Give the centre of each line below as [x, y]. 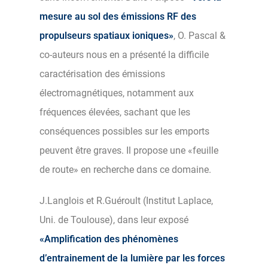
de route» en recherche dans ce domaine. [125, 169]
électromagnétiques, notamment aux [117, 93]
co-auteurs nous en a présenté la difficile [124, 54]
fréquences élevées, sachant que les [115, 112]
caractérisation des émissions [102, 74]
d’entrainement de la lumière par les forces [132, 258]
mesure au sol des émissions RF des [118, 16]
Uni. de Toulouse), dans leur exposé [114, 220]
